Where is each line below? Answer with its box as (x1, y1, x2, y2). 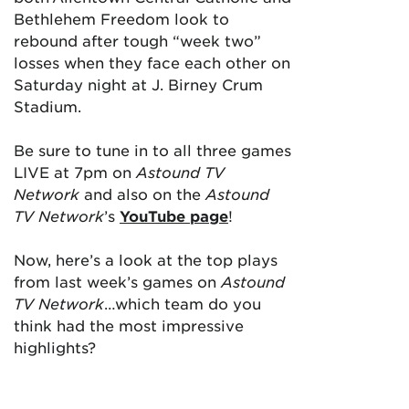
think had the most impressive (14, 316, 244, 334)
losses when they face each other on (14, 53, 290, 71)
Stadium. (14, 97, 81, 115)
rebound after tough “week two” (14, 31, 261, 49)
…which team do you (104, 294, 261, 312)
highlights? (14, 338, 96, 356)
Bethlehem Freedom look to (14, 9, 229, 27)
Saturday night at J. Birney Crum (14, 75, 263, 93)
